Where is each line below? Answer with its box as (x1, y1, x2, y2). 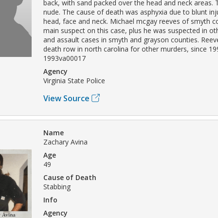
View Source (43, 92, 90, 104)
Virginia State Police (43, 75, 105, 85)
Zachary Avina (43, 137, 88, 146)
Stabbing (43, 182, 71, 191)
